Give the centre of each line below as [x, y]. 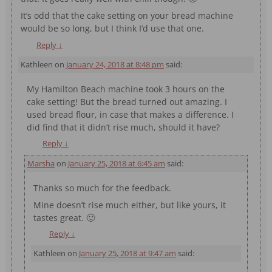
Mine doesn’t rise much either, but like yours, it [130, 205]
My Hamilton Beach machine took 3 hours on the [126, 89]
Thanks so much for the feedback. [103, 188]
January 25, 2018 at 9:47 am [127, 253]
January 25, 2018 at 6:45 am [116, 163]
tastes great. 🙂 [64, 217]
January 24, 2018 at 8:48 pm [115, 64]
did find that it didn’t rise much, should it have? [124, 127]
